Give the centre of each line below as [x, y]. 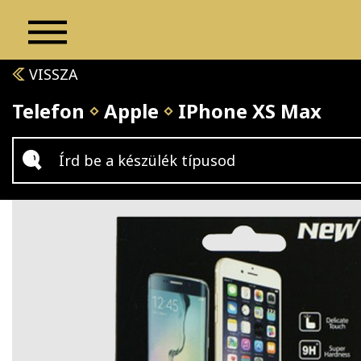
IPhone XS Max [250, 111]
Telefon [48, 111]
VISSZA [52, 74]
